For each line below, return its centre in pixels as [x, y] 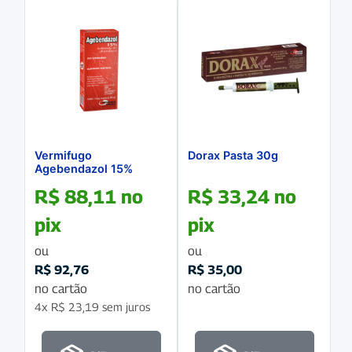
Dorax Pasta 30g [233, 156]
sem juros [125, 306]
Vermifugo [63, 156]
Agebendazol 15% [84, 169]
